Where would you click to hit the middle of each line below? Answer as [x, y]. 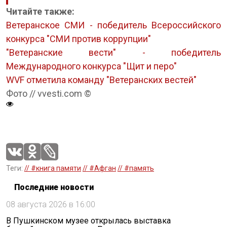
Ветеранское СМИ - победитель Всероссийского [113, 25]
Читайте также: [40, 11]
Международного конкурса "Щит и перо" [91, 66]
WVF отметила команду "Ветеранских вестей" [101, 80]
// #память [136, 168]
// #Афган [99, 168]
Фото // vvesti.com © [49, 93]
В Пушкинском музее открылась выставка [88, 220]
